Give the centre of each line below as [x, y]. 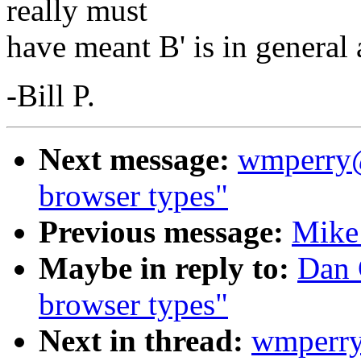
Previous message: [161, 232]
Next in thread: [141, 341]
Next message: [134, 160]
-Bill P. [51, 96]
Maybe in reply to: [164, 268]
